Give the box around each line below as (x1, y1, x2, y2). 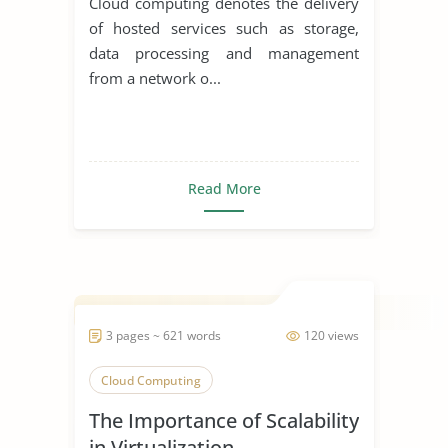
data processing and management (89, 42, 359, 63)
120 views (304, 326, 359, 344)
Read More (187, 178, 261, 198)
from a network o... (89, 67, 221, 88)
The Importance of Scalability (89, 406, 359, 434)
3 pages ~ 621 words (106, 326, 221, 344)
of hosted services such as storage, (89, 17, 359, 38)
